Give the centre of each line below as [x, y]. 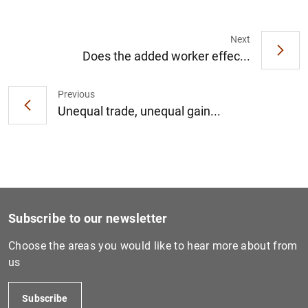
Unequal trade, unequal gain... [139, 111]
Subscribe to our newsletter [88, 218]
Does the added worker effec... [166, 56]
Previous [76, 95]
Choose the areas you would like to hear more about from [153, 245]
